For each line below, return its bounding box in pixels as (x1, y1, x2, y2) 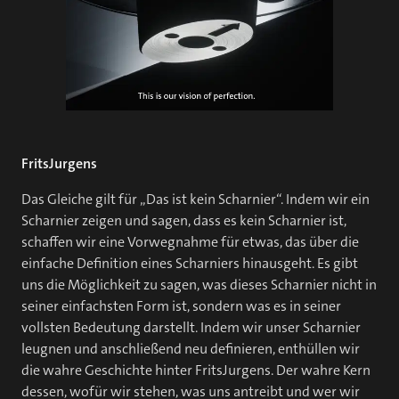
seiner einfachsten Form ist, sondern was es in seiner (21, 297, 341, 315)
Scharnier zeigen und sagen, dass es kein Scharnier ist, (21, 211, 346, 230)
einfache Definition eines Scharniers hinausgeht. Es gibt (21, 254, 358, 273)
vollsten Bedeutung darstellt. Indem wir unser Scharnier (21, 318, 361, 337)
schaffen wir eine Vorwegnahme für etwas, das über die (21, 232, 359, 251)
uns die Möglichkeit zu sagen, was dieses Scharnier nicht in (21, 275, 377, 294)
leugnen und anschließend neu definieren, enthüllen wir (21, 339, 360, 358)
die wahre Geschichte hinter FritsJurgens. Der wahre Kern (21, 361, 370, 379)
